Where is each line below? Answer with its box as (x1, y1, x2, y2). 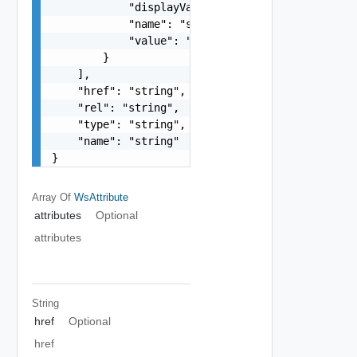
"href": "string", (51, 84, 186, 97)
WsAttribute (73, 190, 128, 203)
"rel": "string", (51, 100, 179, 114)
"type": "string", (51, 117, 186, 131)
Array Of (31, 190, 74, 203)
